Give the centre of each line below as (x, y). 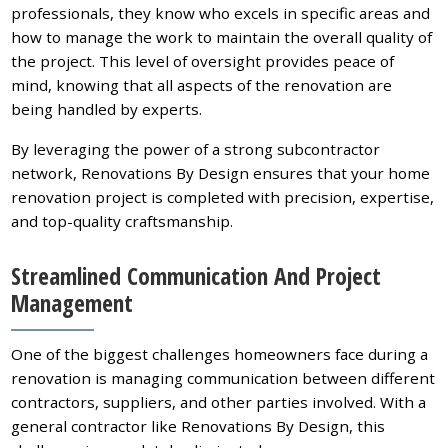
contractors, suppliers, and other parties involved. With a (219, 402)
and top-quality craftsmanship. (122, 220)
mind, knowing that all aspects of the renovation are (202, 84)
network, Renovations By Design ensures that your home (221, 172)
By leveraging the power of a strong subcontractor (196, 148)
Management (72, 302)
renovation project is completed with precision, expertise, (223, 196)
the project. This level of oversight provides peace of (203, 60)
